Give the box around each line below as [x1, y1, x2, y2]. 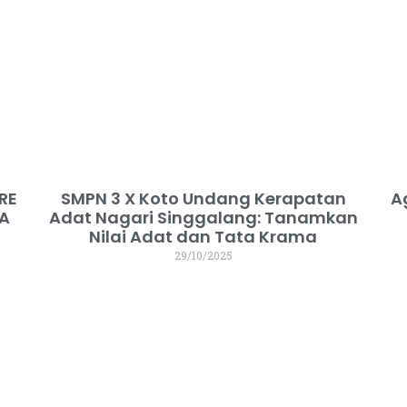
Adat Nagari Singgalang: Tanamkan [48, 205, 358, 229]
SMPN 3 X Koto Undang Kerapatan [60, 186, 346, 210]
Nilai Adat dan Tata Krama [89, 224, 318, 248]
